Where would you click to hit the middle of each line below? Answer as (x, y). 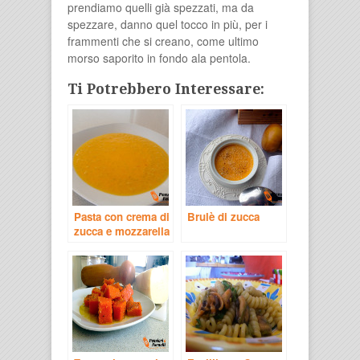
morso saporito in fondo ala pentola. (159, 57)
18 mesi (93, 260)
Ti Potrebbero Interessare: (166, 89)
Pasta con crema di (122, 216)
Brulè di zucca (223, 216)
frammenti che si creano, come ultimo (163, 41)
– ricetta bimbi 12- (119, 245)
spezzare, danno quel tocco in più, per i (168, 24)
